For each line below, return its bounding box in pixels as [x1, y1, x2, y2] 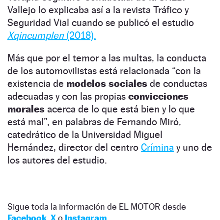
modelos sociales [66, 77, 147, 89]
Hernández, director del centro [7, 141, 141, 153]
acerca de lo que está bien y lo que [45, 103, 195, 115]
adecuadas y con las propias [7, 90, 128, 102]
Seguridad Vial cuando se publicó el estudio [7, 16, 194, 28]
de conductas [147, 77, 207, 89]
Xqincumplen [7, 29, 64, 41]
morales [7, 103, 45, 115]
